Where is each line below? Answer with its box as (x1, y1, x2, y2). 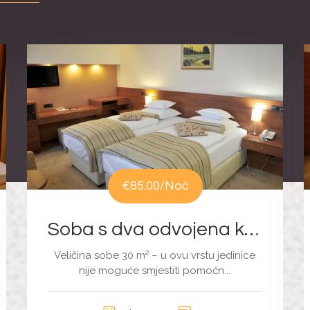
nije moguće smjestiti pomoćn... (79, 264, 231, 277)
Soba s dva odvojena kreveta (244, 219, 259, 240)
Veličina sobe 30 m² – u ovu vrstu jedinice (54, 249, 256, 262)
